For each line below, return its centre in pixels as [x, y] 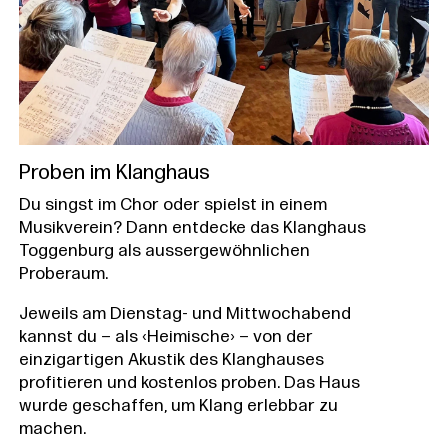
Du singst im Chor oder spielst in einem [172, 206]
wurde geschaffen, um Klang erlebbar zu [178, 407]
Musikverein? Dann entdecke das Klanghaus [192, 229]
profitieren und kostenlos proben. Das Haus [189, 384]
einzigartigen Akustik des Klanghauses [171, 361]
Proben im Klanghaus [114, 173]
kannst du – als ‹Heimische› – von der [165, 338]
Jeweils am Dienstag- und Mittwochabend [184, 315]
